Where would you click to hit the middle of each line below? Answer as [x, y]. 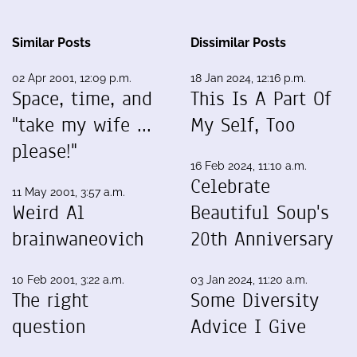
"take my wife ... [82, 125]
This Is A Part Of [261, 98]
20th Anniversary [262, 239]
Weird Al [48, 212]
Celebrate [230, 186]
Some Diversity [255, 300]
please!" [45, 151]
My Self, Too [243, 125]
